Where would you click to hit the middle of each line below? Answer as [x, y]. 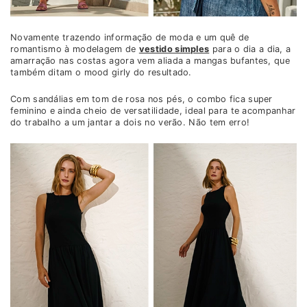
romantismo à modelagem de [75, 49]
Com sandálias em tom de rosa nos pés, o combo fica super [142, 99]
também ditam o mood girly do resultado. [101, 73]
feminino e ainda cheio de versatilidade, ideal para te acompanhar [153, 111]
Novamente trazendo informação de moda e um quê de [130, 38]
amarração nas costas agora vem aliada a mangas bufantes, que [150, 61]
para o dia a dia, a [250, 49]
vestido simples [174, 49]
